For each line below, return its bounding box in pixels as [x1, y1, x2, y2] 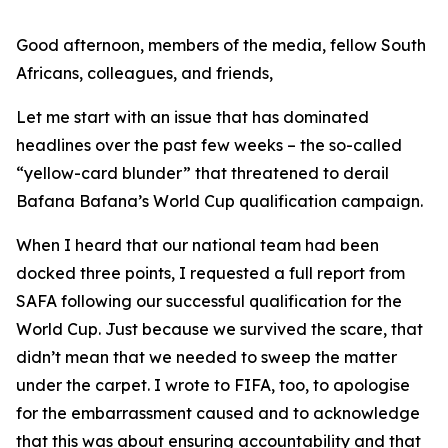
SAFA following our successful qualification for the [16, 291, 402, 311]
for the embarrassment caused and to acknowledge [16, 403, 420, 423]
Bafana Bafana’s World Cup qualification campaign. [16, 191, 423, 211]
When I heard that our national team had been [16, 235, 379, 255]
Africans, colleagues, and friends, [16, 63, 273, 83]
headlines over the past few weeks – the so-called [16, 135, 402, 155]
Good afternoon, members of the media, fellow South [16, 35, 426, 55]
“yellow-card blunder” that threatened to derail [16, 163, 389, 183]
